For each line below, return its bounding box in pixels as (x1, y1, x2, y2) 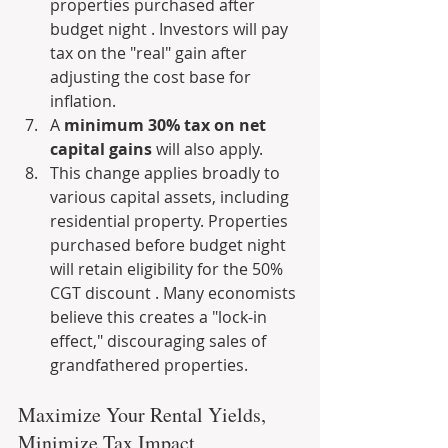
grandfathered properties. (50, 354, 248, 376)
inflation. (50, 90, 116, 112)
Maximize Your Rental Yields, (18, 401, 271, 428)
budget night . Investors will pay (50, 18, 292, 40)
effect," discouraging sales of (50, 330, 270, 352)
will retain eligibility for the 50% (50, 258, 287, 280)
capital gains (50, 138, 152, 160)
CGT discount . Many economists (50, 282, 300, 304)
